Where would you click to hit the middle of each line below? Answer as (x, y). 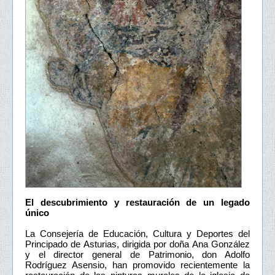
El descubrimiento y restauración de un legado (137, 203)
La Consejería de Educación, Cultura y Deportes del (137, 234)
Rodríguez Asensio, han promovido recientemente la (137, 265)
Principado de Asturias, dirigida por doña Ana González (137, 244)
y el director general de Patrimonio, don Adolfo (137, 255)
